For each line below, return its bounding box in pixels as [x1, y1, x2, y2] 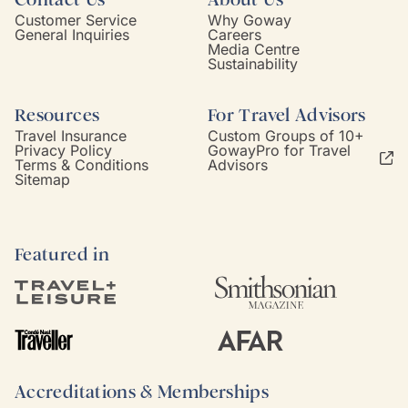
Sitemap [15, 170, 70, 189]
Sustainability [208, 55, 298, 73]
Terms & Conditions [15, 156, 148, 174]
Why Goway [208, 11, 291, 29]
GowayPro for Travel [208, 141, 351, 159]
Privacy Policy [15, 141, 112, 159]
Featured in [15, 244, 109, 265]
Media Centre [208, 40, 300, 58]
